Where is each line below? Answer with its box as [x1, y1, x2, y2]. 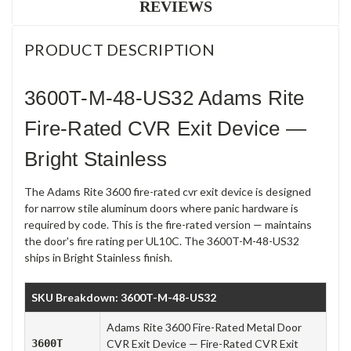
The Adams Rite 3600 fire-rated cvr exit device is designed [24, 184, 311, 198]
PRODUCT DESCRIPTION [24, 40, 215, 60]
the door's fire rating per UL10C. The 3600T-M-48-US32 [24, 233, 299, 248]
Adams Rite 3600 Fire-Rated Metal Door [107, 320, 302, 334]
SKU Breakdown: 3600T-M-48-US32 [31, 290, 216, 304]
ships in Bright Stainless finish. [24, 250, 172, 264]
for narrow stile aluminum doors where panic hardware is [24, 201, 299, 215]
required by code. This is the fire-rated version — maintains [24, 217, 312, 231]
